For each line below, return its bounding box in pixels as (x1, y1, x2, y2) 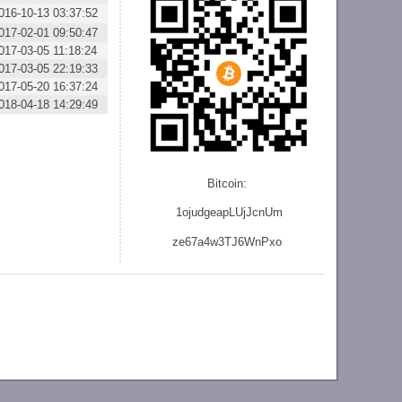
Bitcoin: (207, 177, 251, 191)
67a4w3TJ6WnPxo (185, 234, 283, 249)
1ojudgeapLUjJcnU (175, 205, 273, 220)
